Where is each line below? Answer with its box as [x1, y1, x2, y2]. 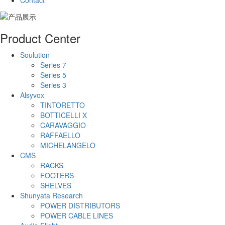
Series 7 [40, 59, 66, 70]
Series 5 [40, 69, 66, 80]
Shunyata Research [20, 190, 83, 200]
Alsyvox [20, 89, 44, 100]
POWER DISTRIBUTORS [40, 200, 120, 210]
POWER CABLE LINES [40, 210, 113, 220]
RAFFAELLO [40, 130, 80, 140]
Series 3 [40, 79, 66, 90]
